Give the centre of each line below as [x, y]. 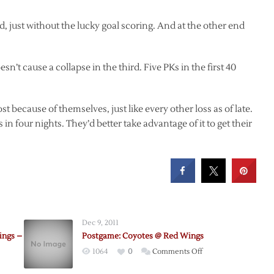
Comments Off [177, 251]
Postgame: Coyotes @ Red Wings [143, 236]
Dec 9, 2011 [100, 223]
